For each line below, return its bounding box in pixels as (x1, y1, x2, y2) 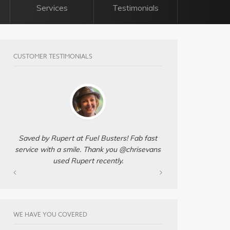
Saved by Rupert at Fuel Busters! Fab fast (18, 133, 157, 143)
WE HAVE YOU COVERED (13, 209, 88, 219)
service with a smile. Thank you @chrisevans (15, 144, 161, 154)
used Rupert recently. (52, 156, 123, 165)
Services (36, 2, 68, 13)
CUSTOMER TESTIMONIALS (13, 51, 93, 61)
